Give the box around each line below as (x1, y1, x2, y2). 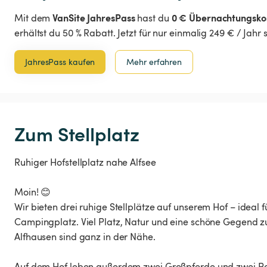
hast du (135, 11, 172, 25)
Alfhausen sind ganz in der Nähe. (14, 230, 156, 244)
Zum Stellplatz (14, 120, 139, 147)
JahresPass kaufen (25, 56, 95, 68)
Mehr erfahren (126, 56, 182, 68)
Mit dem (14, 11, 53, 25)
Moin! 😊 (14, 185, 51, 199)
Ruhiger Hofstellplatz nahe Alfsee (14, 156, 156, 169)
